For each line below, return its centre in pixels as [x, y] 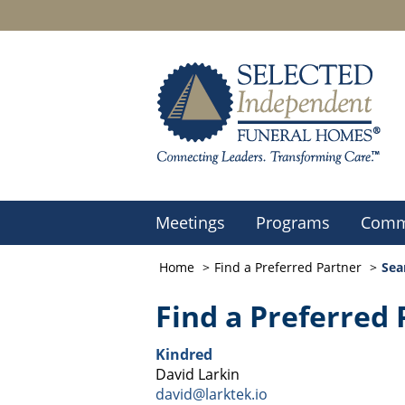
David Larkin [198, 374]
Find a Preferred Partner [288, 267]
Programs [293, 222]
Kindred [184, 354]
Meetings [190, 222]
